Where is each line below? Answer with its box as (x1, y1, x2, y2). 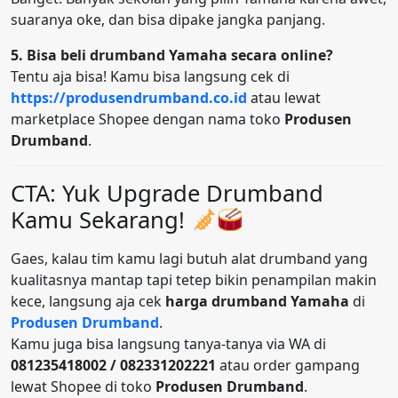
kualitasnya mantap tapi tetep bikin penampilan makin (11, 270, 377, 291)
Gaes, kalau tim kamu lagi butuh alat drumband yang (11, 249, 368, 269)
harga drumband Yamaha (165, 291, 349, 312)
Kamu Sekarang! (11, 204, 191, 236)
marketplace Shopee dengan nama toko (11, 109, 284, 130)
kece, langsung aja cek (11, 291, 165, 312)
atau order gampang (216, 355, 360, 376)
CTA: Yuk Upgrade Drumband (11, 178, 323, 210)
